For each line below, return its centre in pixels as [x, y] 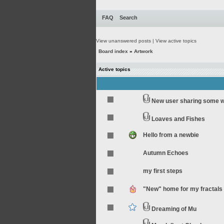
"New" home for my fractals [183, 189]
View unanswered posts [123, 41]
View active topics [176, 41]
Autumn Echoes [166, 153]
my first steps [163, 171]
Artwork [143, 51]
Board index [113, 51]
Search [128, 17]
